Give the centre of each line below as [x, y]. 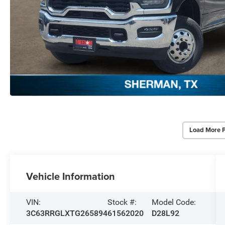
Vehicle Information [71, 176]
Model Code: [174, 202]
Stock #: [122, 202]
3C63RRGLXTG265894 [67, 213]
